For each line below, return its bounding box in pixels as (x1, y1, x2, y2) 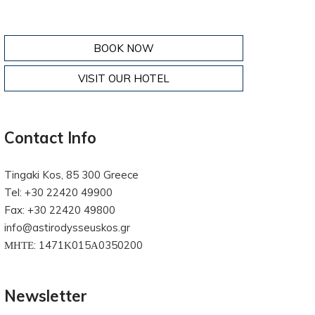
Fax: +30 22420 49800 (4, 203, 115, 217)
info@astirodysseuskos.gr (4, 221, 130, 234)
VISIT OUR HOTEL (78, 72, 169, 85)
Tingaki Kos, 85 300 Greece (4, 168, 139, 181)
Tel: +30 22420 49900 (4, 186, 112, 199)
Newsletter (4, 286, 87, 306)
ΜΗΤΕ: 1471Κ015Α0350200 (4, 238, 143, 252)
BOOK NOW (94, 41, 154, 55)
